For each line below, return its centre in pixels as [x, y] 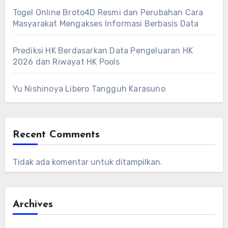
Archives [33, 204]
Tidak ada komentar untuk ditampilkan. [87, 162]
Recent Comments [56, 135]
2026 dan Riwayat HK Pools [66, 62]
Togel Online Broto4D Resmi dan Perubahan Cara [108, 12]
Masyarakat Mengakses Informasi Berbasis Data [106, 23]
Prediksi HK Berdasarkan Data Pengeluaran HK [103, 50]
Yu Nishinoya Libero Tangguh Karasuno [89, 89]
